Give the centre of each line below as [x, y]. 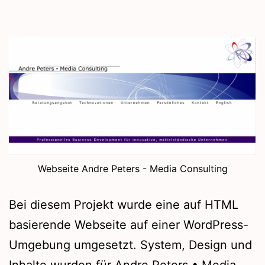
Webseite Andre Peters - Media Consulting [132, 169]
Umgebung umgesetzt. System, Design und [130, 245]
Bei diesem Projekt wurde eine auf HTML [124, 205]
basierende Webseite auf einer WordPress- [129, 225]
